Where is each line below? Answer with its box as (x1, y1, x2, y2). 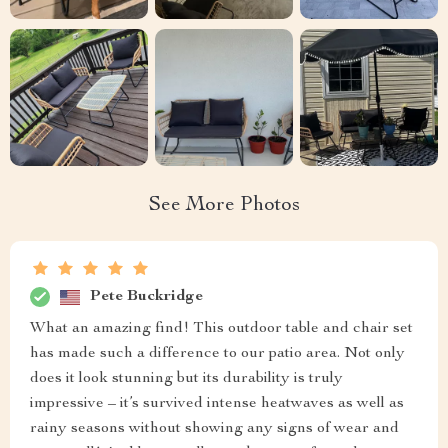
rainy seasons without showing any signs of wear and (30, 421, 399, 438)
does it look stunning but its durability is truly (30, 371, 343, 388)
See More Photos (148, 196, 300, 217)
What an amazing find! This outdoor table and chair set (30, 321, 413, 338)
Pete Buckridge (90, 288, 203, 305)
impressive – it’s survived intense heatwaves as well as (30, 396, 404, 413)
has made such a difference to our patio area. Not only (30, 346, 405, 363)
